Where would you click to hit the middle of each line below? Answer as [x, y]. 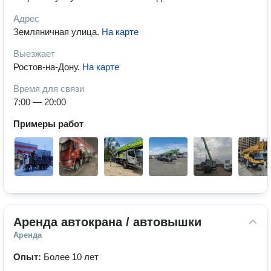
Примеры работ [48, 124]
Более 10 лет [71, 257]
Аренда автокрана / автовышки [107, 222]
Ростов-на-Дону [45, 67]
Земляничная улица [55, 32]
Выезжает [34, 54]
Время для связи [49, 89]
